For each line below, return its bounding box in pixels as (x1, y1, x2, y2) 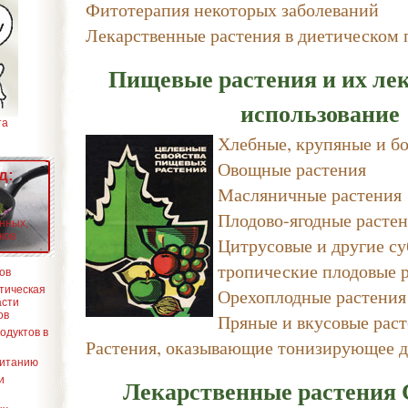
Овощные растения (218, 156, 366, 181)
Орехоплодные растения (218, 283, 406, 309)
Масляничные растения (218, 181, 402, 207)
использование (240, 96, 400, 130)
